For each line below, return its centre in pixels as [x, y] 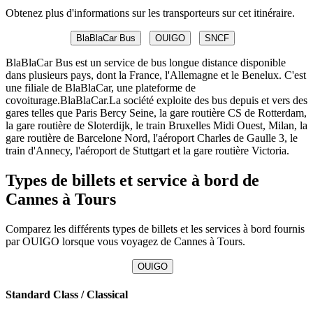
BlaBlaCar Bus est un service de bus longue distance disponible [146, 62]
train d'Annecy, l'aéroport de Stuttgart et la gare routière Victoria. [147, 150]
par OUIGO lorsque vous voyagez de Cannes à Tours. [125, 241]
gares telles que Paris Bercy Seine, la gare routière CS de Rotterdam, [156, 112]
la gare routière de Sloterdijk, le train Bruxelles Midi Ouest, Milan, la [156, 125]
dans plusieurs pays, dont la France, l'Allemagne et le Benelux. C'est [156, 75]
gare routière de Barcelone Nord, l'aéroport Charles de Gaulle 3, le [152, 138]
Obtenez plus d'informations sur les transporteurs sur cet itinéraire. [150, 13]
